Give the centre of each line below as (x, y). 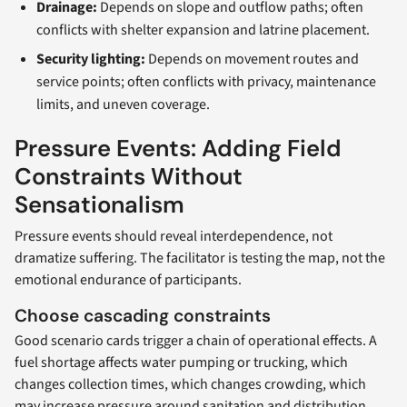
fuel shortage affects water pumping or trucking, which (181, 363)
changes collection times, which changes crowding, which (190, 385)
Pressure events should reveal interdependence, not (174, 236)
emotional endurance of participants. (128, 279)
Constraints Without (129, 177)
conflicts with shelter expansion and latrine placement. (203, 30)
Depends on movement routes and (252, 59)
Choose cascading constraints (143, 315)
